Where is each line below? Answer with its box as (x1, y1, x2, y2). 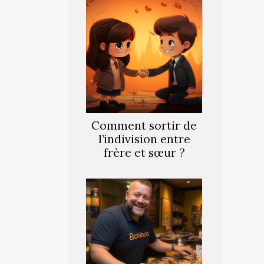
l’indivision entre (98, 132, 190, 147)
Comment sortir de (91, 118, 197, 133)
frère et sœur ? (103, 146, 185, 160)
